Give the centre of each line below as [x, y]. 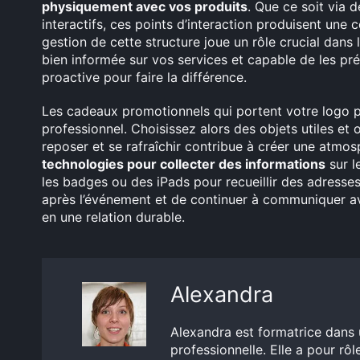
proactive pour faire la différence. [144, 78]
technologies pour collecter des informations [184, 164]
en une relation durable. [113, 217]
